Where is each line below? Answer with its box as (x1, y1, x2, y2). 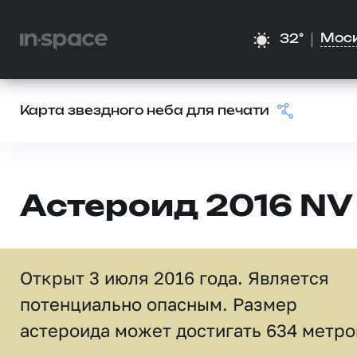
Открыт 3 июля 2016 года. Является (20, 267, 329, 288)
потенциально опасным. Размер (20, 293, 297, 315)
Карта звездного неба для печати (20, 105, 269, 117)
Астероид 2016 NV (20, 194, 353, 222)
